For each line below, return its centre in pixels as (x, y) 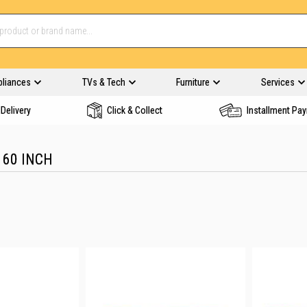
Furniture (193, 82)
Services (278, 82)
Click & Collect (135, 110)
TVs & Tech (103, 82)
